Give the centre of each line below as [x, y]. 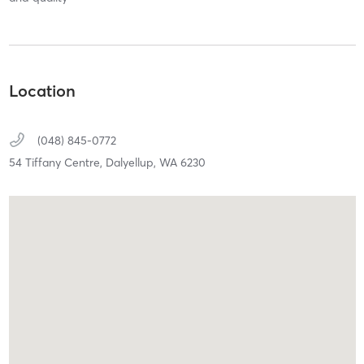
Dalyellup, [132, 163]
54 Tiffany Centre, [57, 163]
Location [42, 91]
